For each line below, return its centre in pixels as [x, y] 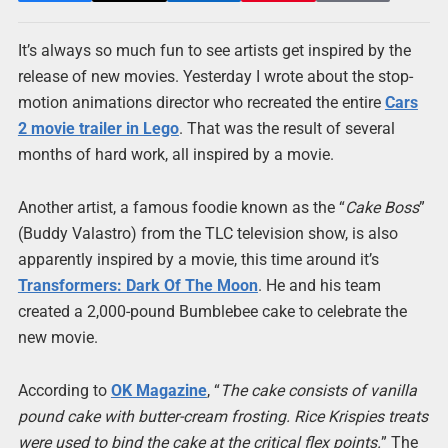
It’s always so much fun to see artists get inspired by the [214, 50]
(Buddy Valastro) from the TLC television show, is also [207, 234]
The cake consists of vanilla [318, 391]
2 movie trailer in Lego [98, 128]
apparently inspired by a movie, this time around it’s [198, 260]
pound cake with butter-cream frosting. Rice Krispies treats [222, 417]
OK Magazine [158, 391]
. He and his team [319, 286]
